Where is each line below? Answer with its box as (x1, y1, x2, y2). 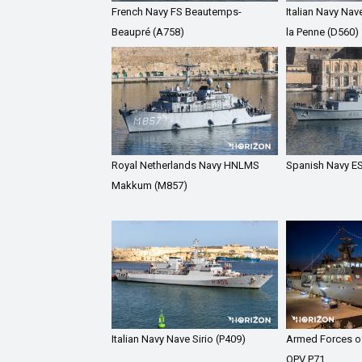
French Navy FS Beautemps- (112, 6, 242, 19)
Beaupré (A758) (112, 26, 184, 39)
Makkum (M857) (112, 179, 187, 192)
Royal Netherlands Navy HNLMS (112, 158, 259, 171)
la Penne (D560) (285, 26, 359, 39)
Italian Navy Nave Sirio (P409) (112, 332, 246, 345)
